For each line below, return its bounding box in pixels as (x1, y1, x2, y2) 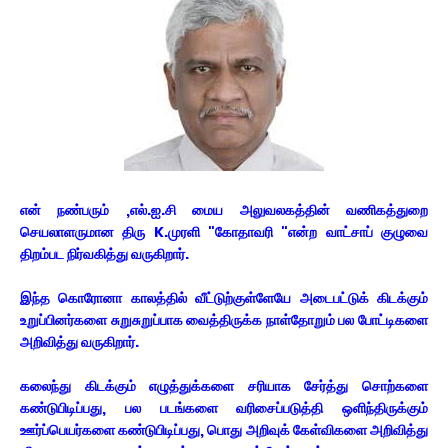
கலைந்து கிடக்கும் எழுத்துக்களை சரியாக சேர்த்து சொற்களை (20, 376, 428, 396)
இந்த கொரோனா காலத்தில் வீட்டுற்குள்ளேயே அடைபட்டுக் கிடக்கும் (20, 288, 428, 308)
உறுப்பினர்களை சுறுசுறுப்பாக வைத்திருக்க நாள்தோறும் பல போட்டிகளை (20, 310, 428, 330)
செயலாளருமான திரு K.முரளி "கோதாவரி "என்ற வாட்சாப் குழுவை (20, 222, 428, 242)
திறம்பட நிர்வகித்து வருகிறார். (20, 244, 189, 264)
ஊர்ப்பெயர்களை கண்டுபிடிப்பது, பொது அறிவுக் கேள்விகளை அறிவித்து (20, 420, 428, 440)
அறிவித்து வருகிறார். (20, 332, 142, 352)
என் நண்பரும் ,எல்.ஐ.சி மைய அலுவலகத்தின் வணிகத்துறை (20, 200, 428, 220)
